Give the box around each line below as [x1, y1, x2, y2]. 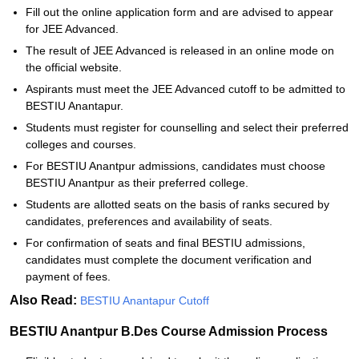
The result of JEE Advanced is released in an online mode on [26, 44, 334, 57]
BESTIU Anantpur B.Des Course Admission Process [10, 325, 328, 338]
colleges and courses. [26, 138, 136, 151]
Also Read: [10, 293, 80, 307]
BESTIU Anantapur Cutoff [80, 294, 209, 307]
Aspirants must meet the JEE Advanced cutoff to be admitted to [26, 83, 345, 95]
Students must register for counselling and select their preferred [26, 121, 349, 134]
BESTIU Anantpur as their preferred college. [26, 176, 248, 189]
